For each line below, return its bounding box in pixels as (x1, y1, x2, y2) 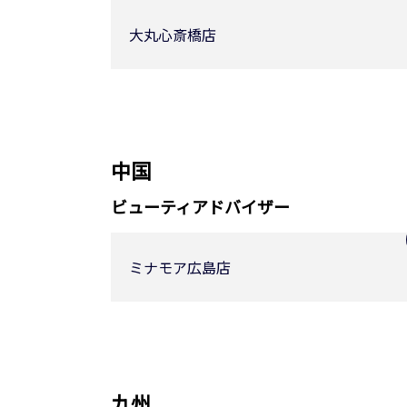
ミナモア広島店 (129, 256, 231, 278)
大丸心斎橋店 (129, 24, 216, 45)
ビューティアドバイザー (111, 194, 290, 218)
